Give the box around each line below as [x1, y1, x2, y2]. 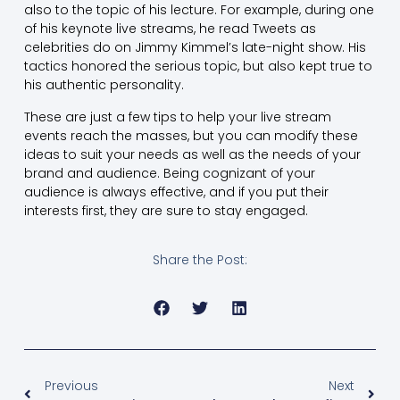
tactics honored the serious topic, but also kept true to [23, 57, 372, 76]
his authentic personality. [23, 76, 184, 95]
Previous [44, 377, 98, 396]
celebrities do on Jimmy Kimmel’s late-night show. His [23, 38, 366, 57]
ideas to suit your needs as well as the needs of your [23, 145, 361, 163]
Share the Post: [153, 251, 247, 270]
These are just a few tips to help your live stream [23, 107, 331, 126]
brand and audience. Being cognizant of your [23, 163, 315, 182]
